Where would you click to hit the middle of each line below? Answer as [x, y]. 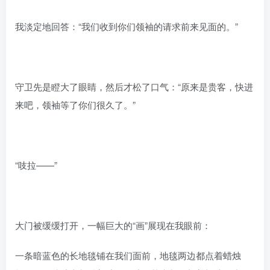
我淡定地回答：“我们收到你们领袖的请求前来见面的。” [127, 26]
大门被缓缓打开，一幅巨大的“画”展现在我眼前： [113, 225]
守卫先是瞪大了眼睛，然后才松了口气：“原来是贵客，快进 [134, 86]
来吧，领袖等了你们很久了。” [75, 104]
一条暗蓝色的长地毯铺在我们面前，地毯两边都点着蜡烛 [128, 255]
